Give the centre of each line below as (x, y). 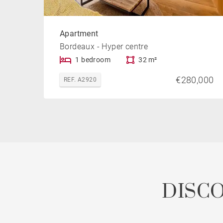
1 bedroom (93, 60)
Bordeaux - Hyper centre (104, 47)
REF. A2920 (80, 80)
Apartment (79, 34)
